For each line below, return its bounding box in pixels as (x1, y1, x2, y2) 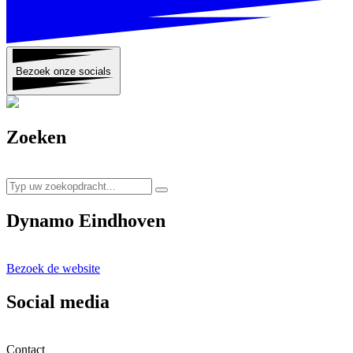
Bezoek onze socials (16, 65, 111, 77)
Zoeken (6, 127, 66, 148)
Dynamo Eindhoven (6, 210, 165, 231)
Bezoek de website (6, 261, 100, 275)
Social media (6, 291, 110, 312)
